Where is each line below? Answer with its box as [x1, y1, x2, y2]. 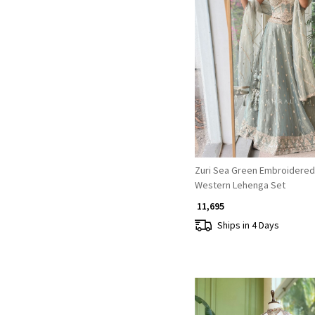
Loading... [259, 50, 300, 63]
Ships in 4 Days [217, 218, 279, 231]
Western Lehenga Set [194, 179, 285, 192]
